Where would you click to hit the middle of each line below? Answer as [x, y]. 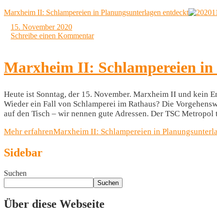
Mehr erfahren [29, 131]
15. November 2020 [41, 27]
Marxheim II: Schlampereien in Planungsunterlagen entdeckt [96, 12]
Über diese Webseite [54, 204]
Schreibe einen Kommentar [52, 35]
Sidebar [23, 152]
